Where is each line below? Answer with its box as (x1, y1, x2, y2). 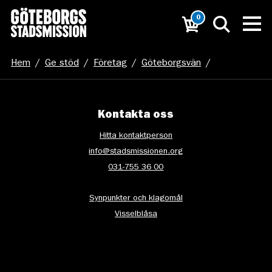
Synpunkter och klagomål (89, 194, 183, 203)
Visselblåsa (114, 210, 157, 219)
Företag (93, 59, 127, 69)
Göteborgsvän (141, 59, 201, 69)
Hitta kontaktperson (99, 132, 172, 140)
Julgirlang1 (10, 89, 57, 99)
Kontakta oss (98, 110, 174, 121)
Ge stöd (44, 59, 79, 69)
